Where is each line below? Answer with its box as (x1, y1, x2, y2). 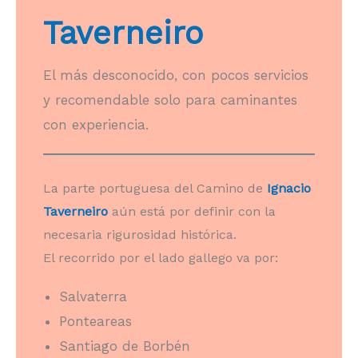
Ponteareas (59, 312, 132, 329)
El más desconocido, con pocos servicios (43, 66, 308, 83)
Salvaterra (59, 288, 127, 304)
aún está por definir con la (112, 203, 276, 219)
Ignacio (267, 180, 311, 196)
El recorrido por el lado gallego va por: (43, 249, 278, 265)
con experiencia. (43, 116, 149, 133)
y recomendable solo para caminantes (43, 91, 297, 108)
